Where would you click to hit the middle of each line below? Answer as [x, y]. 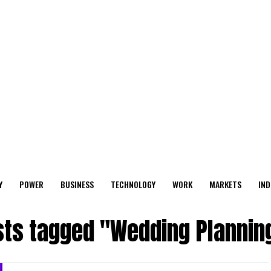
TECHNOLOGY [133, 184]
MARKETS [225, 184]
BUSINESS [77, 184]
